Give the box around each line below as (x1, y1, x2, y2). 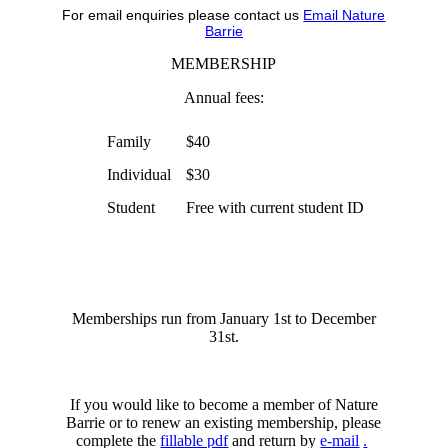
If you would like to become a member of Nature (69, 396, 378, 414)
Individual (106, 166, 171, 184)
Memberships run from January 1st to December (71, 310, 376, 328)
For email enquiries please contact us (62, 7, 304, 24)
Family (106, 133, 151, 151)
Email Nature (303, 7, 386, 24)
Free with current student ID (185, 199, 364, 217)
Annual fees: (183, 89, 264, 107)
